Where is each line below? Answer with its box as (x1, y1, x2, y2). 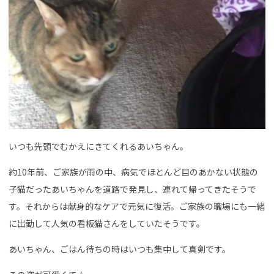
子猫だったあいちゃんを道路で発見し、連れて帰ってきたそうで (9, 182, 256, 195)
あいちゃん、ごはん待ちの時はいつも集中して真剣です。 (9, 242, 231, 255)
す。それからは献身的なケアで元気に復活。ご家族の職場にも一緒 (9, 199, 265, 212)
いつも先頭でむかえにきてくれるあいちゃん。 (9, 139, 188, 152)
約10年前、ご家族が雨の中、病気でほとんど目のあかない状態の (9, 165, 258, 178)
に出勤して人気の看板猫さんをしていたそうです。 (9, 217, 205, 229)
